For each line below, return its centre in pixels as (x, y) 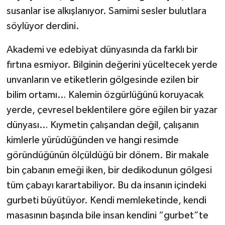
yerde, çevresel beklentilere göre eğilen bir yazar (112, 110)
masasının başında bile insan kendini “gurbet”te (107, 215)
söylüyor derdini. (43, 26)
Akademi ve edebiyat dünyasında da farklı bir (102, 49)
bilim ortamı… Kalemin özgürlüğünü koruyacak (105, 95)
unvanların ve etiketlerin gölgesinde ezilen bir (102, 80)
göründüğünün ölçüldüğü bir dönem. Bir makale (107, 155)
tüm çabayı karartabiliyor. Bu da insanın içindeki (106, 185)
